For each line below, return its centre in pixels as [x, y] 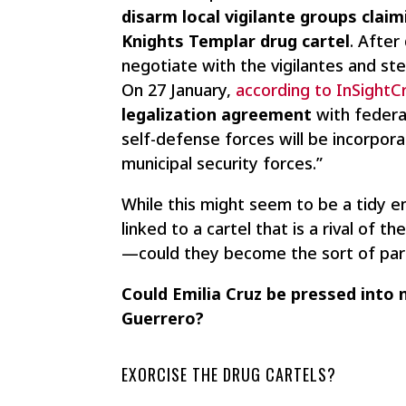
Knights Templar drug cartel [236, 41]
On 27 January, [179, 90]
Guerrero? [163, 319]
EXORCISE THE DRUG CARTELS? [229, 375]
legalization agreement [217, 115]
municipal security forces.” [222, 164]
